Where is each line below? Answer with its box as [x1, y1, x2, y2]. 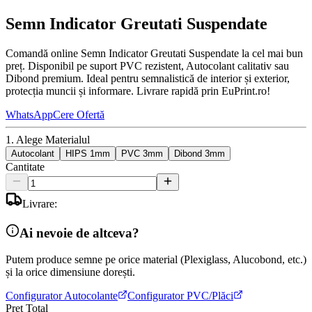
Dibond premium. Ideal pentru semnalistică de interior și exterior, [6, 72, 290, 84]
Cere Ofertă [53, 108, 104, 120]
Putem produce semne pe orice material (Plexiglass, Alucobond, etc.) [6, 253, 306, 266]
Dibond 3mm [174, 148, 225, 159]
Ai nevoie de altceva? [19, 225, 139, 240]
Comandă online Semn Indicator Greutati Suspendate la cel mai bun [6, 47, 303, 59]
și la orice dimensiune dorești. [6, 266, 135, 279]
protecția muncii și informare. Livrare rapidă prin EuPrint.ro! [6, 84, 270, 97]
